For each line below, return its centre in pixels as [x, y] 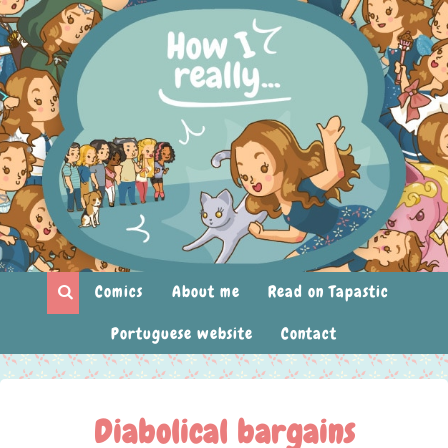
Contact [309, 334]
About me [205, 292]
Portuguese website [181, 334]
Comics [119, 292]
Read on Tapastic [329, 292]
